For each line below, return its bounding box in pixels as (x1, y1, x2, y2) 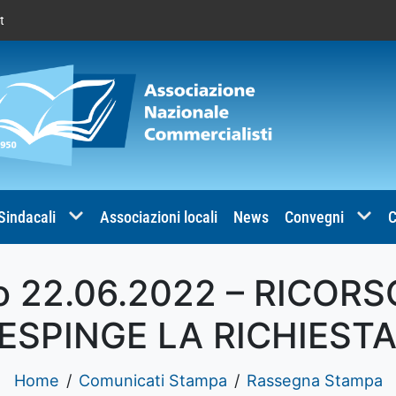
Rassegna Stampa (246, 369, 383, 390)
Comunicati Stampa (78, 369, 227, 390)
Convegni (285, 207, 344, 226)
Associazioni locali (100, 207, 217, 226)
